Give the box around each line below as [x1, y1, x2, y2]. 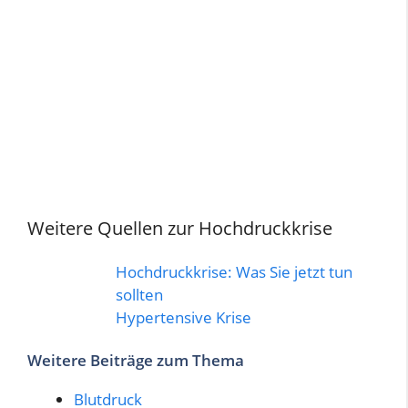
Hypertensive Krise [116, 306, 251, 328]
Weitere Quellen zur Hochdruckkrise [27, 215, 332, 240]
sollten [116, 283, 163, 305]
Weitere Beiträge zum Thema [27, 350, 244, 372]
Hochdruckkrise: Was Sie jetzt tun [116, 260, 352, 282]
